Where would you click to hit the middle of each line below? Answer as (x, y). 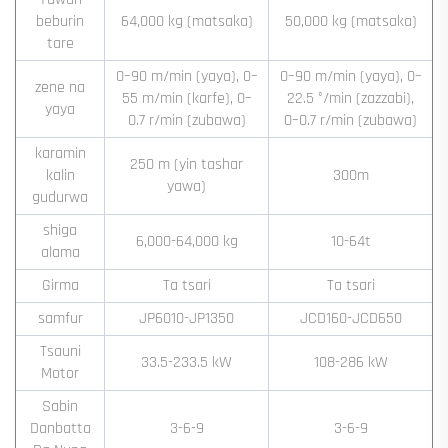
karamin (60, 153)
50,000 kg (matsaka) (350, 21)
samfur (60, 318)
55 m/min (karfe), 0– (186, 98)
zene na (60, 87)
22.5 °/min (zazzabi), (350, 98)
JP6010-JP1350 (186, 318)
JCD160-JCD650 (350, 318)
